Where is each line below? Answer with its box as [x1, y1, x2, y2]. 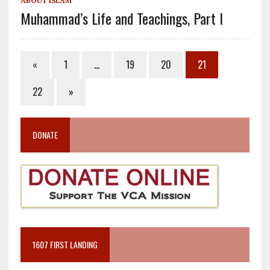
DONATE [32, 128, 58, 141]
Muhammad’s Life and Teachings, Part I [20, 7, 223, 29]
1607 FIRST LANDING [32, 237, 98, 251]
